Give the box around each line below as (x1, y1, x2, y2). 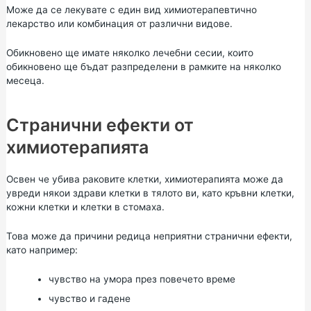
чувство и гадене (48, 292, 131, 304)
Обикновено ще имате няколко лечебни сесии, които (6, 47, 253, 58)
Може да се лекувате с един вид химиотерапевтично (6, 4, 257, 15)
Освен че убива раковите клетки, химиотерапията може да (6, 173, 283, 185)
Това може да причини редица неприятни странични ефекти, (6, 230, 292, 242)
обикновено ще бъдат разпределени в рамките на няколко (6, 60, 281, 72)
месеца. (6, 74, 44, 86)
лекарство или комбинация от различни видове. (6, 18, 233, 29)
